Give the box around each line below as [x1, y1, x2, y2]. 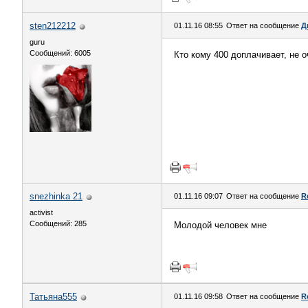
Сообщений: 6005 [30, 49, 91, 57]
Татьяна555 [30, 291, 77, 302]
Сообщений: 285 [30, 219, 87, 228]
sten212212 [30, 21, 76, 31]
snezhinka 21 [30, 191, 82, 201]
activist [30, 208, 53, 217]
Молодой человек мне [174, 220, 267, 230]
